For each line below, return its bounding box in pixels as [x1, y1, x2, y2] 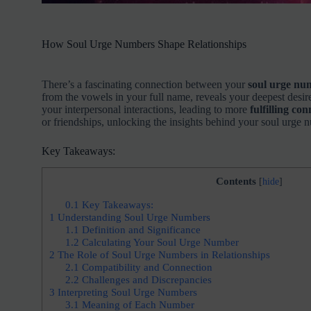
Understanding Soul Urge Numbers [54, 210, 210, 223]
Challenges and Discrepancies [78, 273, 212, 285]
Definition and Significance [78, 223, 201, 235]
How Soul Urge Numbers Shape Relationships [41, 37, 246, 50]
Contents [216, 175, 257, 187]
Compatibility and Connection [78, 260, 212, 273]
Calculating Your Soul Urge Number [78, 235, 239, 248]
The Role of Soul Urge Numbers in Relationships [54, 248, 270, 260]
